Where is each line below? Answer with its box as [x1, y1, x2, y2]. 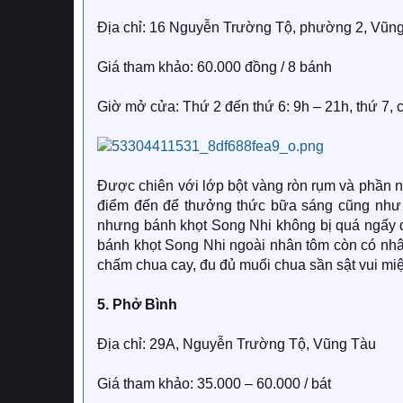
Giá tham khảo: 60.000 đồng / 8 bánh [97, 59, 332, 75]
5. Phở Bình [97, 297, 177, 312]
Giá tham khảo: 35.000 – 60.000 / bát [97, 376, 331, 391]
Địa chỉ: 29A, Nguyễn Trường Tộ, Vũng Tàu [97, 336, 376, 352]
